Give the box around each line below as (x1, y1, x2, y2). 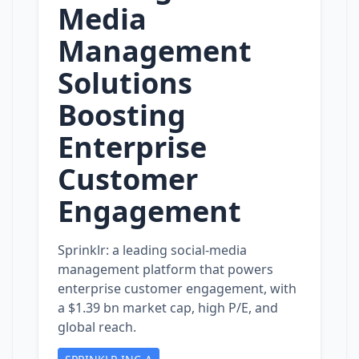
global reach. (58, 318, 136, 336)
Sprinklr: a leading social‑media (58, 241, 247, 259)
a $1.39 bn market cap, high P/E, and (58, 299, 278, 317)
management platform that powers (58, 260, 273, 278)
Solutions (58, 63, 192, 103)
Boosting (58, 95, 186, 135)
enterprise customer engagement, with (58, 280, 296, 297)
